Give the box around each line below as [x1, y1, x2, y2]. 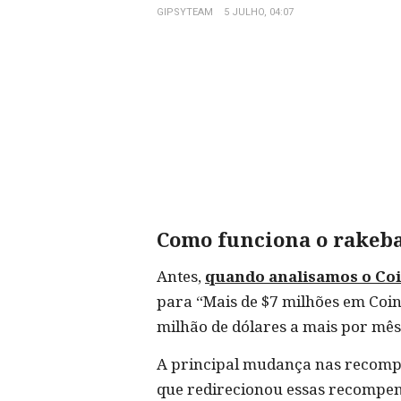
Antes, [157, 266, 205, 286]
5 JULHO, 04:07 [224, 5, 294, 18]
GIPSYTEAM [157, 5, 213, 18]
